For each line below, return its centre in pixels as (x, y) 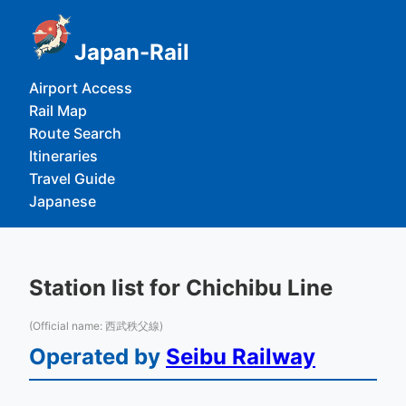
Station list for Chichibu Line (181, 288)
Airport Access (81, 88)
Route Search (75, 133)
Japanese (63, 201)
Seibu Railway (241, 357)
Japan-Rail (132, 52)
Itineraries (63, 156)
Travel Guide (72, 179)
